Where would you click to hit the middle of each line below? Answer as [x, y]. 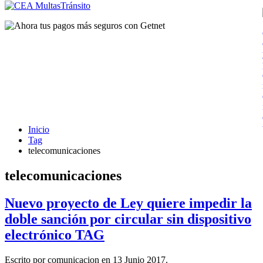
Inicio [39, 129]
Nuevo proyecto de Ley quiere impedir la [128, 203]
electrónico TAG [55, 235]
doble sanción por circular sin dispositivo [128, 219]
